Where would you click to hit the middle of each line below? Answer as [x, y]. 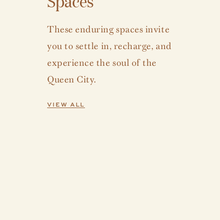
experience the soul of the [102, 61]
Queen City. [72, 78]
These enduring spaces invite [109, 28]
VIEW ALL [66, 104]
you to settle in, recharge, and [110, 45]
